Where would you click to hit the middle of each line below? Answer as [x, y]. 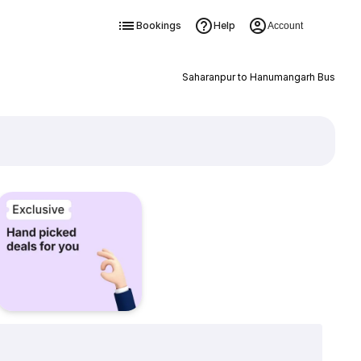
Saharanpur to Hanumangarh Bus [258, 77]
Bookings [158, 25]
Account [285, 26]
